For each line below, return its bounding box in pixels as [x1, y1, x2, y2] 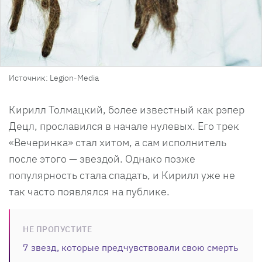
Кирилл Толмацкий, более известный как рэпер [9, 102, 244, 116]
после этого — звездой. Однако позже [9, 151, 195, 166]
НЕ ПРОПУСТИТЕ [23, 223, 92, 235]
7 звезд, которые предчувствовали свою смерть [23, 241, 238, 253]
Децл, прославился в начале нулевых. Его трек [9, 119, 239, 133]
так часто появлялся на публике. [9, 184, 170, 198]
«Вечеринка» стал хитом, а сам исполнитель [9, 135, 226, 149]
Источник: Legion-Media [9, 72, 99, 83]
